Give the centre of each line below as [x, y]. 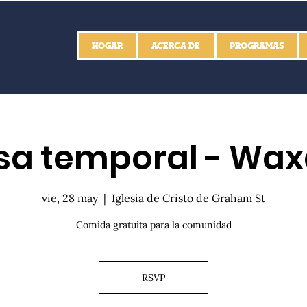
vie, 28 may [70, 198]
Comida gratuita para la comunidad [153, 225]
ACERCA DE [176, 46]
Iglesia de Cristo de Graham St [188, 198]
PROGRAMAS [256, 46]
